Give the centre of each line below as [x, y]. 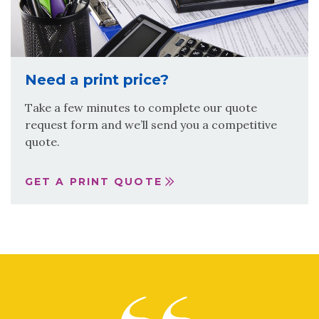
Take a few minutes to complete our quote [141, 107]
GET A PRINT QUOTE [94, 182]
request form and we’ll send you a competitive [151, 124]
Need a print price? [97, 79]
